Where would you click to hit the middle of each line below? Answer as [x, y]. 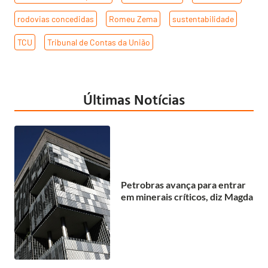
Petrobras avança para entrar [183, 185]
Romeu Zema [133, 19]
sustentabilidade [203, 19]
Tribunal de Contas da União [99, 42]
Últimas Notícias [134, 99]
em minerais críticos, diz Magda [187, 197]
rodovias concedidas [56, 19]
